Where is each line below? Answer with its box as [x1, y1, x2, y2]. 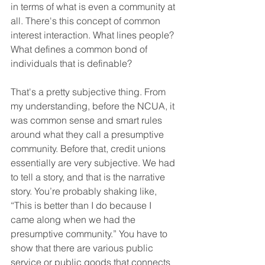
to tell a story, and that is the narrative [11, 170, 167, 183]
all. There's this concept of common [11, 14, 163, 27]
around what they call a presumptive [11, 128, 166, 140]
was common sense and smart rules [11, 114, 164, 126]
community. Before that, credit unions [11, 142, 168, 154]
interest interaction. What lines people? [11, 28, 176, 41]
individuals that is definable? [11, 57, 132, 69]
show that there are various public [11, 241, 156, 254]
